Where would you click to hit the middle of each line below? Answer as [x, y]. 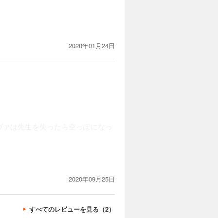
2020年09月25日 [92, 179]
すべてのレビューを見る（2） [72, 209]
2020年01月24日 [92, 46]
